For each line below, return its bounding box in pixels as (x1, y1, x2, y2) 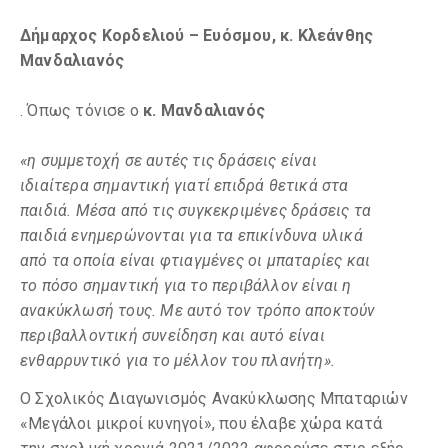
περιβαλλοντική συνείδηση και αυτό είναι (20, 326, 325, 345)
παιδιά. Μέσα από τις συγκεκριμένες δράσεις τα (20, 201, 371, 220)
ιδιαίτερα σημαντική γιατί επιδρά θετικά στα (20, 176, 349, 195)
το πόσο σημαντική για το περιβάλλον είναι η (20, 276, 352, 295)
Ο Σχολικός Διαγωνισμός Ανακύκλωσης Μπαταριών (20, 389, 408, 408)
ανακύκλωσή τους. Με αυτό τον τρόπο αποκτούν (20, 301, 376, 320)
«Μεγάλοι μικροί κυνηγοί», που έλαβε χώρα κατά (20, 414, 383, 433)
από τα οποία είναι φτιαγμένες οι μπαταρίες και (20, 251, 371, 270)
